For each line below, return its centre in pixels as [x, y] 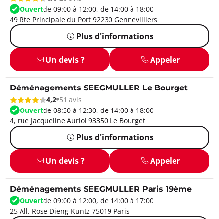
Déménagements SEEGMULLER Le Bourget [99, 88]
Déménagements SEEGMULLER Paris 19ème [101, 189]
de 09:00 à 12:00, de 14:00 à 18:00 [98, 9]
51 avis [70, 99]
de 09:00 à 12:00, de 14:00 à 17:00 [98, 200]
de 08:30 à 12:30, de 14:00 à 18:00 [98, 110]
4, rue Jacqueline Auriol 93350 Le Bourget [77, 120]
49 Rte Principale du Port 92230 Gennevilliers [84, 19]
